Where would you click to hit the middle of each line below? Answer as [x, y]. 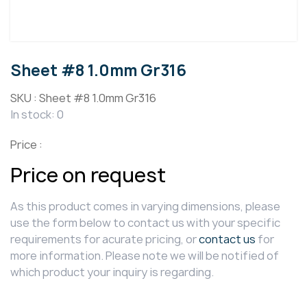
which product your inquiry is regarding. [112, 272]
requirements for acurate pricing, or [105, 240]
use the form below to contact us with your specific [145, 223]
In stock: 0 [37, 115]
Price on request [88, 175]
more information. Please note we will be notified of [145, 256]
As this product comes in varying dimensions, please [145, 207]
